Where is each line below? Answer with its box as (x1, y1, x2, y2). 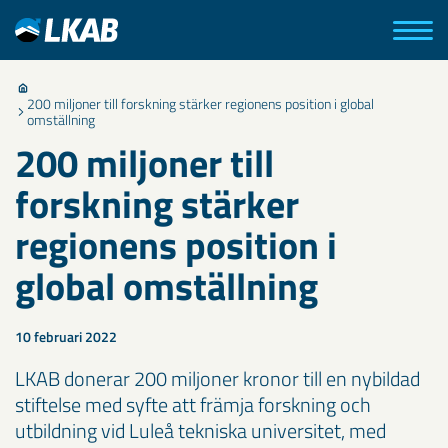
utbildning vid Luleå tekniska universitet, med (15, 415, 386, 446)
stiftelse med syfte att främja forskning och (15, 389, 371, 420)
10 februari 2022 (15, 326, 117, 347)
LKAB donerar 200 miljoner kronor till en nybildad (15, 363, 420, 394)
